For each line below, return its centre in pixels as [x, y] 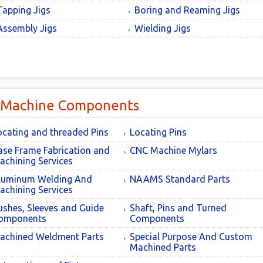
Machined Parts [163, 247]
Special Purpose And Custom [191, 237]
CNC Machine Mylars [173, 150]
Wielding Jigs [162, 28]
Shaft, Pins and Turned [178, 208]
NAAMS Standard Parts [180, 179]
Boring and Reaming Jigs [187, 10]
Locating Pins [158, 132]
